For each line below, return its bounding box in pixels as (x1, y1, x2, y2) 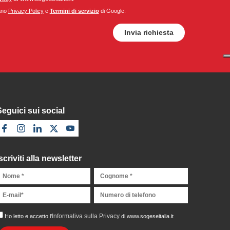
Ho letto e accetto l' (4, 213, 52, 219)
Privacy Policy (8, 8, 44, 14)
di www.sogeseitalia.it (119, 213, 174, 219)
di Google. (99, 8, 126, 14)
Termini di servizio (49, 8, 99, 14)
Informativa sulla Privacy (51, 213, 120, 220)
